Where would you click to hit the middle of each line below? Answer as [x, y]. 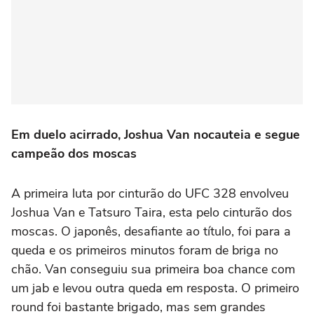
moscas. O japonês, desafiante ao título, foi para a [151, 231]
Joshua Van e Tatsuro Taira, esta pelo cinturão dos [152, 212]
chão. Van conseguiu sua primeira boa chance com [153, 269]
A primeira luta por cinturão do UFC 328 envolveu [150, 193]
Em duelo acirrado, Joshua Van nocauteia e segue [156, 135]
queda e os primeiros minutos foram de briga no [145, 250]
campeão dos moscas [74, 153]
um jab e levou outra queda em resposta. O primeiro [155, 288]
